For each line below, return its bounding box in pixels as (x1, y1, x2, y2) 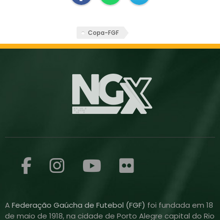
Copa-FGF (88, 28, 119, 37)
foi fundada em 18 (147, 200, 213, 211)
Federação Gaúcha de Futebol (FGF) (12, 200, 147, 211)
